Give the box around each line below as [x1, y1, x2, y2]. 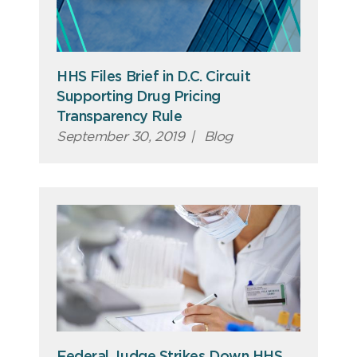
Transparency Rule [57, 109, 182, 124]
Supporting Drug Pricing [57, 89, 221, 104]
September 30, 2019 [57, 129, 185, 143]
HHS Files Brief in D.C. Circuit [57, 69, 251, 84]
